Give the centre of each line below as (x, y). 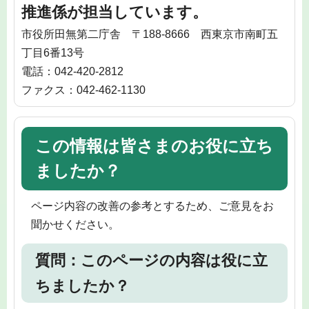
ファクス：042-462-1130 (83, 90)
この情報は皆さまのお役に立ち (154, 146)
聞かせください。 (75, 224)
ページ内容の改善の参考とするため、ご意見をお (152, 206)
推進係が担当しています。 (114, 12)
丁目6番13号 (53, 53)
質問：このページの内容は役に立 (151, 260)
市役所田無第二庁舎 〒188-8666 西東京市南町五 (150, 34)
